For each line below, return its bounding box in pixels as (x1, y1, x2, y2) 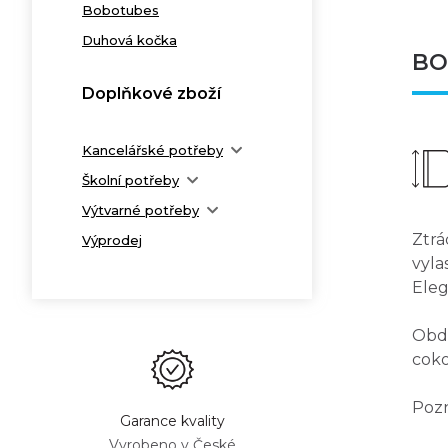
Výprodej (82, 232, 142, 248)
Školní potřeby (82, 172, 179, 188)
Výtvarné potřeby (82, 202, 199, 218)
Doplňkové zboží (82, 84, 221, 103)
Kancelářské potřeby (82, 142, 223, 158)
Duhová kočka (82, 32, 177, 48)
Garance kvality (119, 412, 225, 430)
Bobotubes (82, 2, 159, 18)
